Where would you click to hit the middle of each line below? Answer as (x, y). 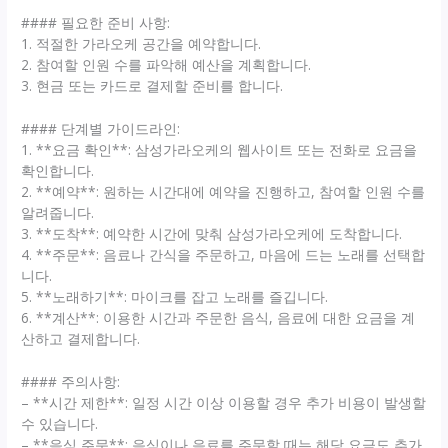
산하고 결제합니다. (81, 338)
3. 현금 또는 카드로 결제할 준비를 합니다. (152, 85)
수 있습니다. (60, 423)
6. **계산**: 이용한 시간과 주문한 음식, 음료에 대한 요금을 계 (218, 317)
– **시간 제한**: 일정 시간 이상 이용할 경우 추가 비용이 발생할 (224, 402)
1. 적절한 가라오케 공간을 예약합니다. (141, 43)
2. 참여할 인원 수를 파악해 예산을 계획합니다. (166, 64)
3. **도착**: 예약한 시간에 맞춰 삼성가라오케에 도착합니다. (212, 233)
